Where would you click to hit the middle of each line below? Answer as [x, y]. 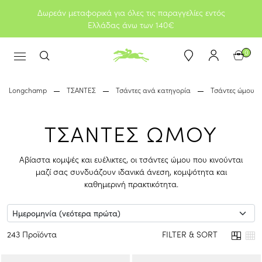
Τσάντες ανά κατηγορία [153, 90]
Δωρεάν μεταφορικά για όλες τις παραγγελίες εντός [131, 12]
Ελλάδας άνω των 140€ [131, 25]
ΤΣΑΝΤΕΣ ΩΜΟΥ [131, 133]
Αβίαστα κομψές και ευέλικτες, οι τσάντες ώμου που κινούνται [131, 159]
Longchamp [27, 90]
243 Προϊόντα [32, 234]
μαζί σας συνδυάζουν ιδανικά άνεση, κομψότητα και [131, 171]
